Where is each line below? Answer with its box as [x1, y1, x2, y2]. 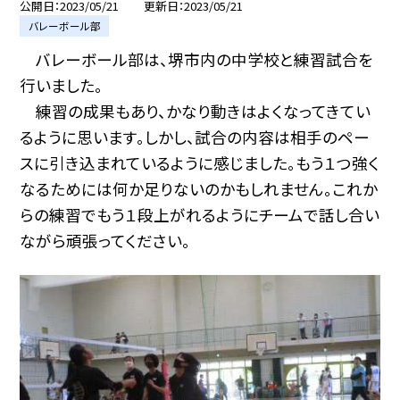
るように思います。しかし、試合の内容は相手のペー [20, 126, 371, 149]
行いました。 [20, 74, 104, 97]
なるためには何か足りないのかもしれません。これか [20, 178, 379, 201]
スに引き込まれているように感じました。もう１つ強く [20, 152, 380, 175]
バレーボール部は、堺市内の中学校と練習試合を [20, 48, 374, 71]
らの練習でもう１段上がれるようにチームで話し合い [20, 204, 380, 227]
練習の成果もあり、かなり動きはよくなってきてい [20, 100, 371, 123]
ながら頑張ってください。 [20, 229, 191, 253]
